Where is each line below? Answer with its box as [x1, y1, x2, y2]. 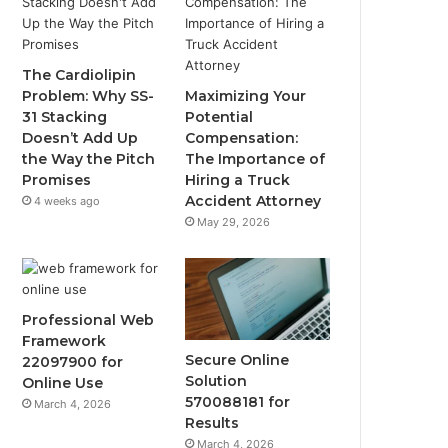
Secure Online [185, 350, 290, 369]
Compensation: [185, 129, 299, 147]
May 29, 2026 [197, 215, 271, 229]
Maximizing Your [185, 87, 307, 105]
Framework [22, 332, 107, 350]
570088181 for [185, 392, 291, 411]
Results [185, 413, 240, 432]
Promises [22, 171, 92, 189]
